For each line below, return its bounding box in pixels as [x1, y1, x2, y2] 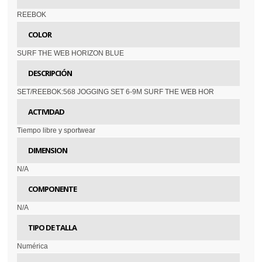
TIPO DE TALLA [28, 222, 77, 233]
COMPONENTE [28, 184, 77, 195]
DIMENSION [28, 145, 68, 156]
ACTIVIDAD [28, 106, 65, 118]
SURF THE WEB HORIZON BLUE [17, 49, 125, 58]
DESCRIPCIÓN [28, 68, 73, 79]
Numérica [17, 242, 49, 251]
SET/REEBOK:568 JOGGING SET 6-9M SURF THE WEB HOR [17, 88, 215, 96]
